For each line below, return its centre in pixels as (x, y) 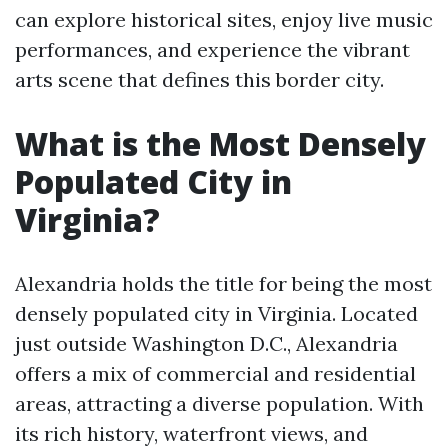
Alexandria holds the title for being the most (223, 283)
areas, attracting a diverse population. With (219, 403)
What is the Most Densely (220, 143)
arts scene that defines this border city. (199, 79)
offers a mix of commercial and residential (215, 373)
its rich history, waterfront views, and (191, 433)
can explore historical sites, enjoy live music (224, 19)
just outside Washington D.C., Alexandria (206, 343)
